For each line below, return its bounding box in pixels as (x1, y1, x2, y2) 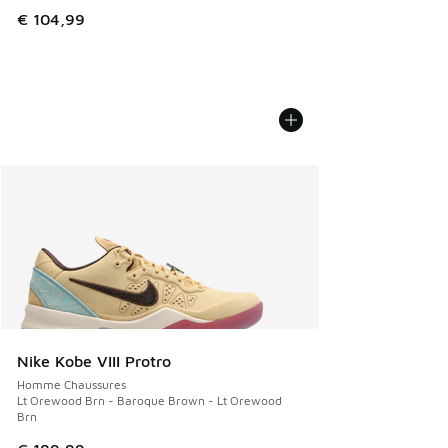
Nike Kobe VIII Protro (17, 352, 171, 370)
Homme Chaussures (17, 377, 126, 392)
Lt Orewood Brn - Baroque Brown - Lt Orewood (17, 393, 282, 408)
